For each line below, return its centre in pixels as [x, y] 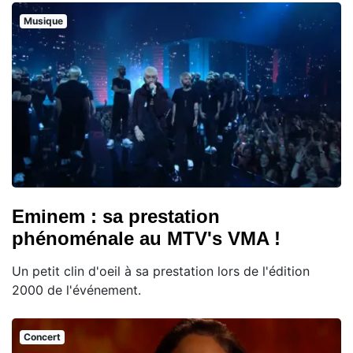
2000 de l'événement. [76, 290]
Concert [42, 337]
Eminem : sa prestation [116, 217]
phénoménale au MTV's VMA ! [146, 239]
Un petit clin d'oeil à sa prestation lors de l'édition [161, 271]
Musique [43, 21]
